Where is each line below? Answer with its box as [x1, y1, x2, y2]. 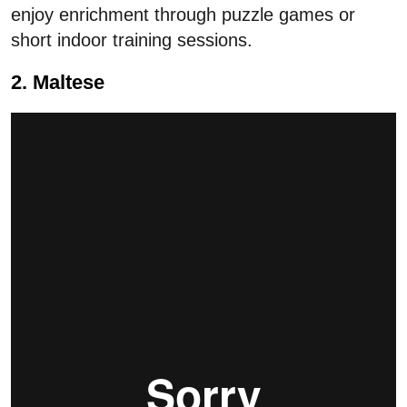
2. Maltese [11, 71, 104, 94]
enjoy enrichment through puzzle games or [11, 5, 355, 25]
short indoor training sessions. [11, 30, 253, 51]
